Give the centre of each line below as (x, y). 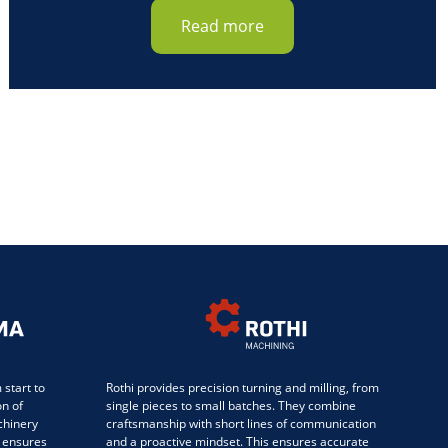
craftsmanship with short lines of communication (241, 423)
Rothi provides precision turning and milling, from (242, 387)
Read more (223, 25)
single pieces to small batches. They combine (231, 405)
